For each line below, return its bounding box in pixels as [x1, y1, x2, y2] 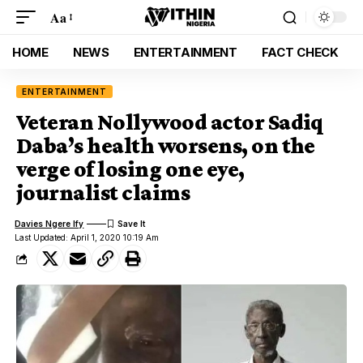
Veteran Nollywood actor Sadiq [16, 109, 324, 135]
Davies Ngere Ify [15, 218, 84, 228]
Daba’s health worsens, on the [16, 133, 315, 158]
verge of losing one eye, [16, 156, 245, 181]
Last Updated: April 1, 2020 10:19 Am [15, 233, 160, 242]
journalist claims [16, 180, 190, 205]
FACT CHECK [261, 44, 339, 60]
